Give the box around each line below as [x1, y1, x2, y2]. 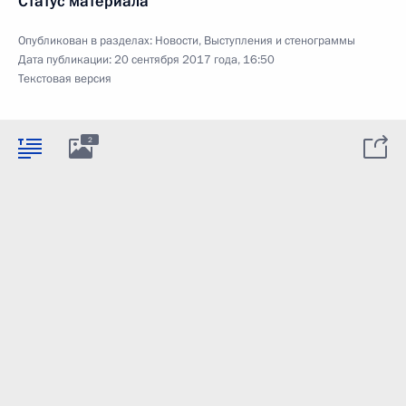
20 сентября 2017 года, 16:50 [114, 51, 275, 68]
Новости [155, 32, 198, 49]
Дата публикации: [18, 51, 114, 68]
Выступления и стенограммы [204, 32, 355, 49]
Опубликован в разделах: [18, 32, 155, 49]
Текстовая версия [18, 70, 111, 87]
